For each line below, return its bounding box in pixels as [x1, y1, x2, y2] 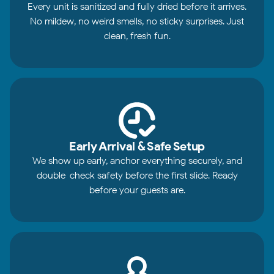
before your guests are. [89, 184, 185, 196]
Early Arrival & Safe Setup [68, 139, 206, 154]
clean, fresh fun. [103, 30, 171, 42]
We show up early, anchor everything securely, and [32, 155, 242, 166]
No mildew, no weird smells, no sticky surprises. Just [30, 15, 244, 27]
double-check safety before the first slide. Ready [36, 169, 238, 181]
